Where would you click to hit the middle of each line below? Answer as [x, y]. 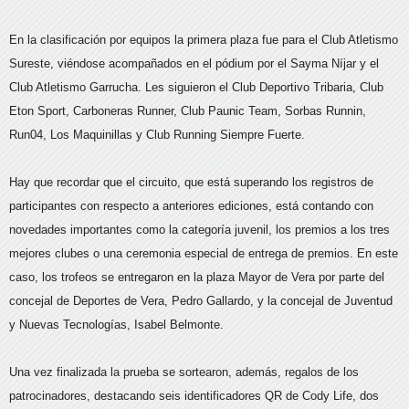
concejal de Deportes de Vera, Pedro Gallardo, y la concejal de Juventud [201, 301]
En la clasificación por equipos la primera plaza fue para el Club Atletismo [204, 40]
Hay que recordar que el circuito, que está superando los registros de [191, 182]
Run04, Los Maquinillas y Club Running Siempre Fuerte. [157, 135]
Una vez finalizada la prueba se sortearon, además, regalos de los [184, 372]
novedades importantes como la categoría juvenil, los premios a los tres [199, 230]
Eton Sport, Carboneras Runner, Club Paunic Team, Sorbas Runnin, [188, 111]
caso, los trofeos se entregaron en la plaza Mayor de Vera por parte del [197, 277]
